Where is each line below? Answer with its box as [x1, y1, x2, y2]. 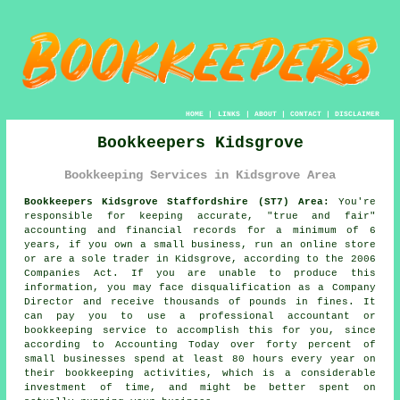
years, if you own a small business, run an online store [24, 239, 376, 251]
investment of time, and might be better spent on [24, 382, 376, 394]
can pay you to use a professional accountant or [24, 311, 376, 322]
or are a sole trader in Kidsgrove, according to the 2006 [24, 254, 376, 265]
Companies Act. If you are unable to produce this [24, 268, 376, 279]
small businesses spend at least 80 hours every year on [24, 354, 376, 365]
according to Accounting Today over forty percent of [24, 339, 376, 351]
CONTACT [289, 110, 321, 119]
